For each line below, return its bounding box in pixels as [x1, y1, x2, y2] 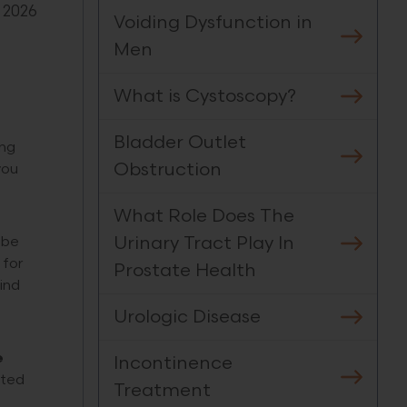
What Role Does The [114, 205, 294, 227]
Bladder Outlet [114, 132, 246, 154]
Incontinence [114, 352, 233, 374]
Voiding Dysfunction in [114, 12, 313, 34]
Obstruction [114, 159, 222, 181]
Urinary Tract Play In [114, 233, 294, 254]
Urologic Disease [114, 306, 261, 328]
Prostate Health [114, 260, 256, 282]
